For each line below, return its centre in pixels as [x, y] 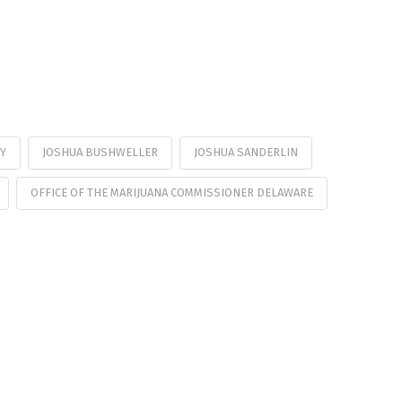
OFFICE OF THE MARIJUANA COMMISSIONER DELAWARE [171, 192]
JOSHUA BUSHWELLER [100, 152]
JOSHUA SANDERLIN [245, 152]
